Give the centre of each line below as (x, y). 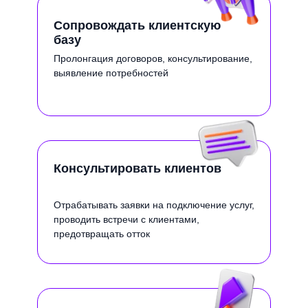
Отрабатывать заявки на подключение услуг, (154, 205)
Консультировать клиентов (137, 168)
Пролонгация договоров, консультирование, (153, 58)
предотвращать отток (102, 234)
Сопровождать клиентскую (137, 25)
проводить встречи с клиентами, (126, 219)
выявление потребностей (111, 73)
